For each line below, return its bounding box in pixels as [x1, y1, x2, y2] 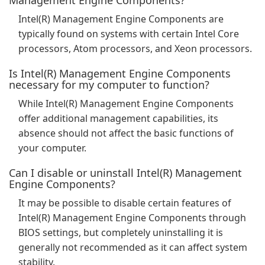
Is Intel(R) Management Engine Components [9, 66, 231, 80]
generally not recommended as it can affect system [18, 241, 247, 254]
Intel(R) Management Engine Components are [18, 12, 224, 25]
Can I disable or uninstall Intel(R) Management [9, 166, 242, 180]
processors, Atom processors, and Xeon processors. [18, 42, 252, 55]
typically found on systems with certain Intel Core [18, 27, 239, 40]
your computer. [18, 141, 86, 154]
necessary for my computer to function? [9, 77, 209, 92]
